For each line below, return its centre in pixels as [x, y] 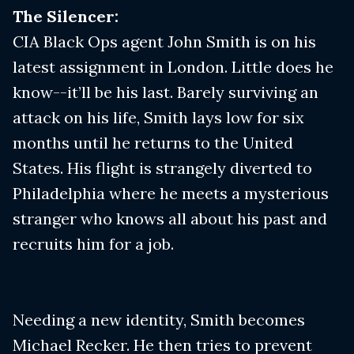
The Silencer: [66, 17]
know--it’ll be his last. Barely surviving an [166, 92]
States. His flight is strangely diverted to [162, 168]
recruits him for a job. [93, 244]
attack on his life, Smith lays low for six [158, 118]
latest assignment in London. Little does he [173, 67]
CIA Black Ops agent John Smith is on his [164, 42]
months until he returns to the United [153, 143]
